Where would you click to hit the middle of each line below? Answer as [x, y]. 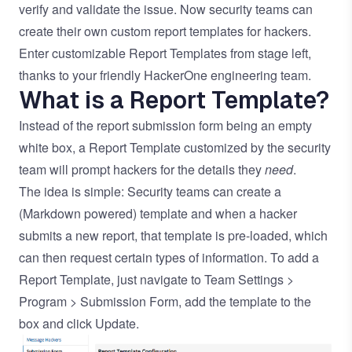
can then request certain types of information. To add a [169, 258]
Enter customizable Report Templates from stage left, [165, 53]
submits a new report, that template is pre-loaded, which [173, 236]
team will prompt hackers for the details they [142, 170]
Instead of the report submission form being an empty [165, 126]
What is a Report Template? [174, 101]
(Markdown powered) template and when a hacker [158, 214]
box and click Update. [79, 324]
